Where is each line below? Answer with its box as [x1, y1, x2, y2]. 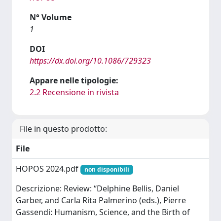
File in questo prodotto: [20, 123, 107, 134]
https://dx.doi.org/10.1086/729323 [30, 55, 151, 66]
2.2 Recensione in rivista [30, 87, 119, 98]
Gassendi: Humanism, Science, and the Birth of [16, 207, 190, 218]
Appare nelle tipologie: [30, 75, 118, 86]
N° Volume [30, 12, 72, 23]
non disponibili [84, 165, 129, 174]
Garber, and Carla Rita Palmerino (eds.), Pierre [16, 195, 186, 206]
